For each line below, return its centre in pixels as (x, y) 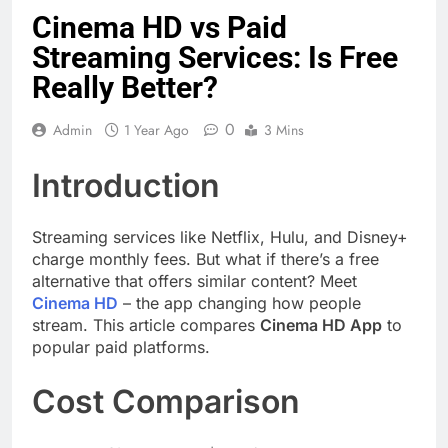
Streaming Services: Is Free (215, 57)
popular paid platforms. (121, 347)
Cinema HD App (321, 325)
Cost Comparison (166, 402)
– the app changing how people (239, 303)
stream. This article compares (146, 325)
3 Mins (284, 129)
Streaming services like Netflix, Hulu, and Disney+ (220, 237)
